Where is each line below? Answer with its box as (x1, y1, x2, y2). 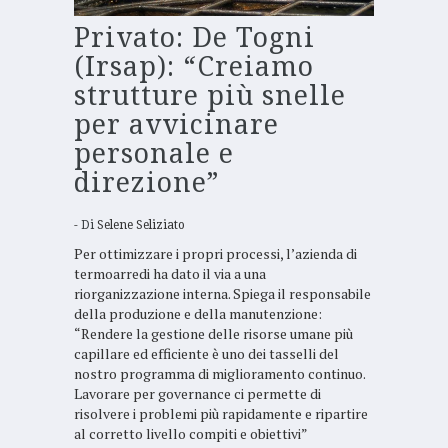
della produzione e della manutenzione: (74, 304, 322, 324)
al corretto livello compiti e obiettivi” (74, 424, 308, 444)
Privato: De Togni (74, 22, 315, 54)
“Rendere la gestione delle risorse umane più (74, 324, 353, 344)
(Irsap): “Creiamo (74, 51, 314, 83)
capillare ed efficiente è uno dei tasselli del (74, 344, 339, 364)
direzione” (74, 167, 220, 199)
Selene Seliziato (97, 218, 185, 233)
